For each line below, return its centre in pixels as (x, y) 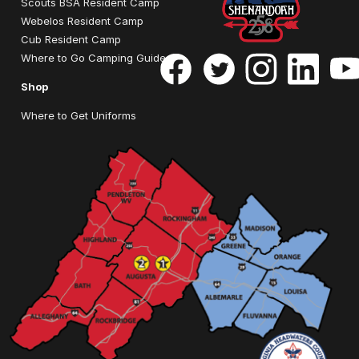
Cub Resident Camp (71, 39)
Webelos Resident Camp (82, 20)
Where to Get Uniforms (79, 115)
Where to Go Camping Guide (93, 57)
